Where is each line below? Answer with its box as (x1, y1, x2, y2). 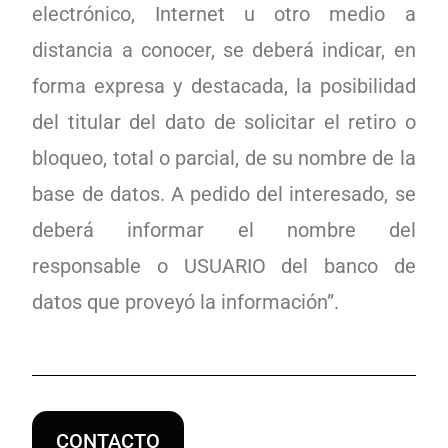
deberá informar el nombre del (32, 218, 416, 242)
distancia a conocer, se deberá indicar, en (32, 38, 416, 62)
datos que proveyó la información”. (32, 290, 340, 314)
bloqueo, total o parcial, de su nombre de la (32, 146, 416, 170)
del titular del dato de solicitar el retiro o (32, 110, 416, 134)
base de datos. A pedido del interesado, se (32, 182, 416, 206)
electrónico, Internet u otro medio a (32, 2, 416, 26)
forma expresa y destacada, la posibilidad (32, 74, 416, 98)
